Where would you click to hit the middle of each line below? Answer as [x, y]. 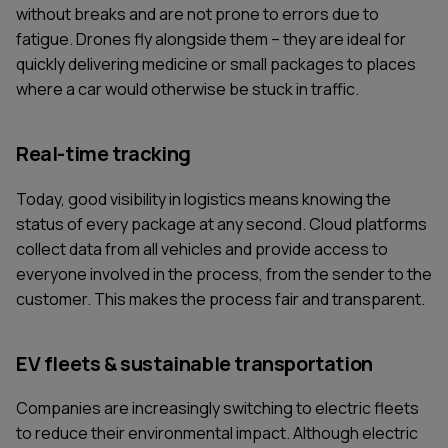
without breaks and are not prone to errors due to [197, 13]
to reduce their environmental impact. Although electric [217, 433]
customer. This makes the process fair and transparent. [220, 298]
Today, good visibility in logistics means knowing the [203, 198]
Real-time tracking [103, 153]
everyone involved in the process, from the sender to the [224, 273]
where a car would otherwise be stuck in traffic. [187, 88]
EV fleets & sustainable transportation [194, 363]
